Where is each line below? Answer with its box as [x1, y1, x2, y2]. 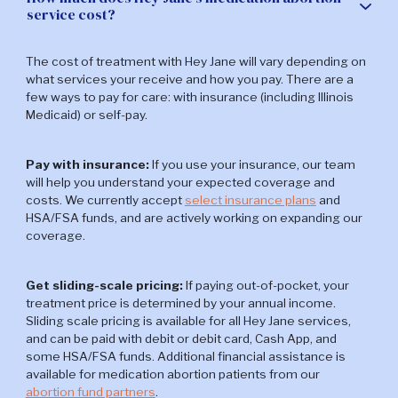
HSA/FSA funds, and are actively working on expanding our [25, 211, 362, 226]
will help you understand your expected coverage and [25, 175, 335, 190]
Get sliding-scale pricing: [25, 278, 186, 293]
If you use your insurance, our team [148, 157, 355, 172]
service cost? [26, 4, 115, 25]
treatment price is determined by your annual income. [25, 296, 336, 311]
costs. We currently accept [25, 193, 185, 208]
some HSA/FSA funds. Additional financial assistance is [25, 349, 346, 364]
